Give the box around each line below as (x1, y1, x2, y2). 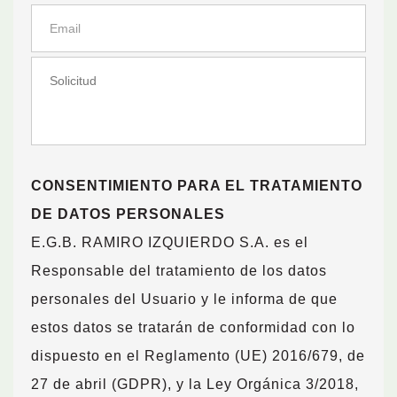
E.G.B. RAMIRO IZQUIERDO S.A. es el (31, 235, 308, 250)
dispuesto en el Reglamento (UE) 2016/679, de (31, 348, 365, 363)
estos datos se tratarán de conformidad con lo (31, 320, 355, 335)
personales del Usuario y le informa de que (31, 292, 338, 307)
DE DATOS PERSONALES (31, 206, 225, 222)
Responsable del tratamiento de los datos (31, 263, 327, 278)
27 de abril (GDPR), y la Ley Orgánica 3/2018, (31, 377, 359, 392)
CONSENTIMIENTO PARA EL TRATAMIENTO (31, 178, 362, 193)
